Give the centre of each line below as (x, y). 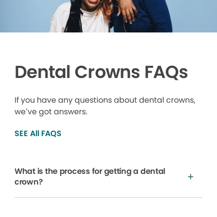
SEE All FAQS (38, 133)
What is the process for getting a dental (90, 171)
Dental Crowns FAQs (101, 72)
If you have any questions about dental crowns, (105, 100)
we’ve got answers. (51, 111)
